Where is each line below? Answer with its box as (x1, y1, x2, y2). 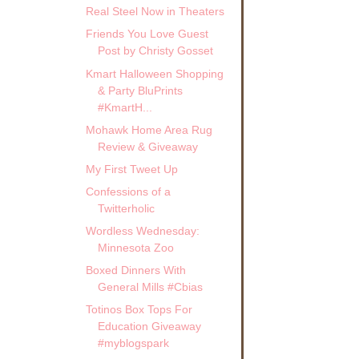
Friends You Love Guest (85, 27, 208, 41)
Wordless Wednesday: (85, 224, 200, 238)
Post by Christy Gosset (97, 44, 213, 58)
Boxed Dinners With (85, 264, 186, 277)
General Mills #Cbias (97, 280, 203, 294)
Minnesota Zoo (97, 241, 174, 255)
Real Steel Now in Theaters (85, 5, 224, 18)
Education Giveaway (97, 320, 201, 333)
